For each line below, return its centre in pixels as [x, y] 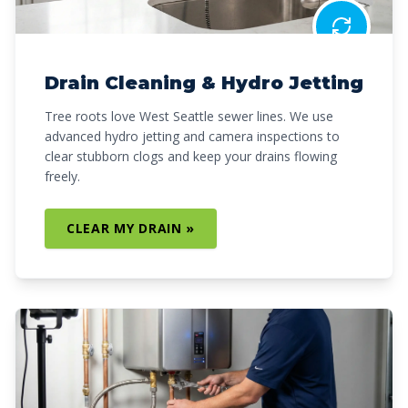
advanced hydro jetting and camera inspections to [192, 136]
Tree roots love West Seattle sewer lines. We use [189, 116]
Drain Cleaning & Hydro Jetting [204, 83]
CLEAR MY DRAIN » [131, 228]
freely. [62, 176]
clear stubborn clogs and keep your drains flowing [191, 156]
